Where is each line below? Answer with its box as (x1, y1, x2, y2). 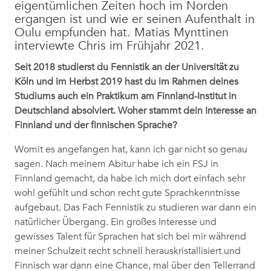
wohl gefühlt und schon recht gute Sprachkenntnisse (15, 187, 240, 200)
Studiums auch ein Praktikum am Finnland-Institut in (15, 90, 237, 103)
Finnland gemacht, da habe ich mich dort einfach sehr (15, 172, 246, 185)
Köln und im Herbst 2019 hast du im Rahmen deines (15, 76, 238, 88)
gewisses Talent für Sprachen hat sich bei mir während (15, 230, 246, 243)
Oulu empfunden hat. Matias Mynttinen (15, 24, 229, 41)
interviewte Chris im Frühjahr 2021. (15, 38, 204, 54)
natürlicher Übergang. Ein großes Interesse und (15, 216, 217, 229)
